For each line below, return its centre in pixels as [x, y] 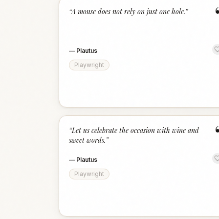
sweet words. [87, 140]
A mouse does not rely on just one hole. [128, 11]
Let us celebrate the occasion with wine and [135, 130]
